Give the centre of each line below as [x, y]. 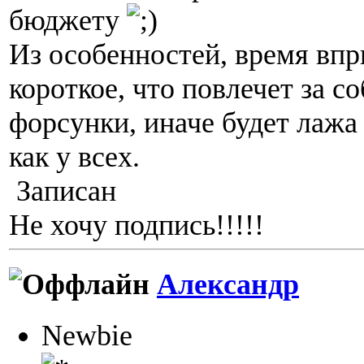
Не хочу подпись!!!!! [136, 225]
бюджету [68, 20]
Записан [63, 191]
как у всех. [74, 156]
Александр [228, 285]
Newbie [87, 336]
